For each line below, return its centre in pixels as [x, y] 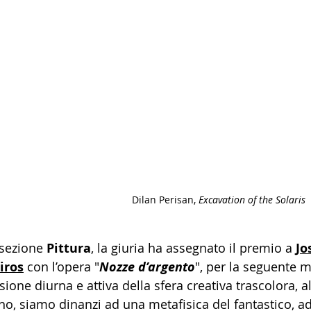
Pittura [69, 248]
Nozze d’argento [147, 267]
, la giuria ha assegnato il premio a [193, 247]
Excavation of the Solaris [252, 199]
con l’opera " [61, 266]
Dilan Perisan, [165, 199]
